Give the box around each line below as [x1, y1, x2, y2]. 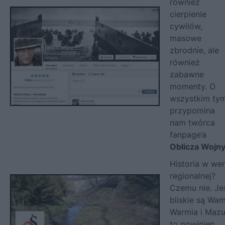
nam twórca [170, 117, 215, 128]
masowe [170, 33, 201, 43]
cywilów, [170, 21, 202, 31]
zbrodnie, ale [170, 45, 219, 55]
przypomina [170, 105, 215, 116]
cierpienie [170, 9, 206, 19]
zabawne [170, 69, 204, 79]
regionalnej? [170, 170, 215, 181]
